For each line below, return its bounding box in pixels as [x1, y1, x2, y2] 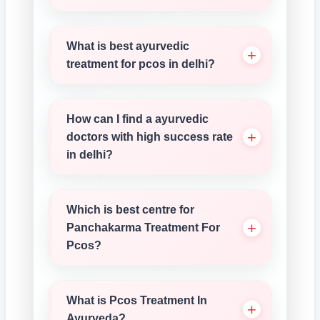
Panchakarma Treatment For [66, 221, 220, 234]
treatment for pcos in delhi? [66, 58, 215, 70]
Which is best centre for [66, 204, 194, 216]
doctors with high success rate [66, 131, 233, 143]
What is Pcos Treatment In [66, 294, 207, 306]
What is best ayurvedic [66, 40, 189, 52]
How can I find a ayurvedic [66, 113, 209, 125]
